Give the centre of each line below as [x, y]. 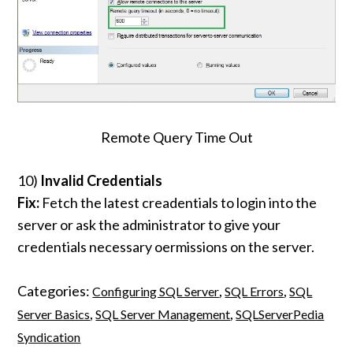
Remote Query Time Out [176, 137]
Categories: [55, 291]
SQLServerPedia [280, 314]
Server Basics [54, 314]
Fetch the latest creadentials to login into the [178, 203]
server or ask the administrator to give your [149, 225]
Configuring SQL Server [156, 292]
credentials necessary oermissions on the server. [166, 247]
